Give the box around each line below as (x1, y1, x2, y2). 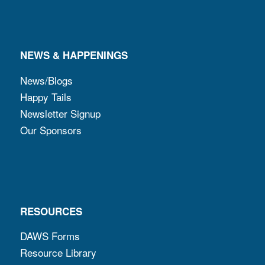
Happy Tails (20, 89, 72, 104)
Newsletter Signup (20, 105, 101, 121)
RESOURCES (20, 203, 82, 218)
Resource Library (20, 245, 96, 260)
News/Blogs (20, 72, 73, 88)
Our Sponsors (20, 122, 82, 137)
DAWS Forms (20, 228, 80, 244)
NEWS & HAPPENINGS (20, 48, 128, 63)
